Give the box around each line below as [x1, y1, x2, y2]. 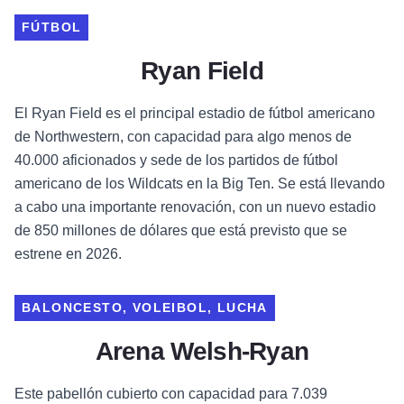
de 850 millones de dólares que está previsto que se [14, 223, 347, 239]
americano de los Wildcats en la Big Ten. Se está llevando [14, 176, 385, 192]
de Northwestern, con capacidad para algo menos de [14, 129, 352, 145]
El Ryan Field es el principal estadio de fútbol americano [14, 106, 375, 122]
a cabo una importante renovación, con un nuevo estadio [14, 199, 376, 216]
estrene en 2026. [14, 246, 122, 262]
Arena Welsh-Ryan [95, 337, 309, 366]
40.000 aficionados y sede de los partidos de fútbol [14, 152, 338, 169]
